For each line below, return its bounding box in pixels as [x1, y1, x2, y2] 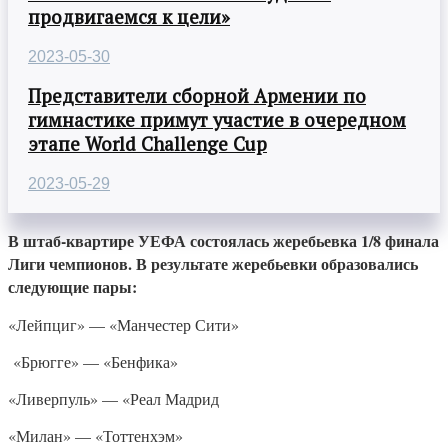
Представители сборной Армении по [28, 84, 366, 109]
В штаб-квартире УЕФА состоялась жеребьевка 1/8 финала [8, 229, 439, 253]
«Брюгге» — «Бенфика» [8, 351, 178, 373]
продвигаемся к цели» [28, 4, 230, 29]
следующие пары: [8, 275, 137, 299]
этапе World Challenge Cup [28, 132, 267, 157]
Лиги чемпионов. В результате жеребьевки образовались [8, 252, 418, 276]
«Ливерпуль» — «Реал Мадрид [8, 388, 219, 410]
